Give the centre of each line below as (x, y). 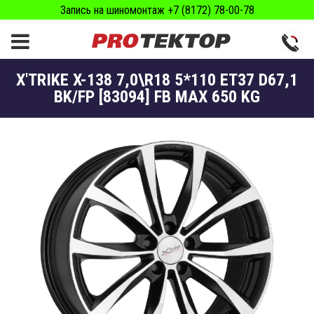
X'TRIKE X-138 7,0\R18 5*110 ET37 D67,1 (157, 80)
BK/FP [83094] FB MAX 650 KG (157, 97)
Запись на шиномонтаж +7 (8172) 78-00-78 (157, 10)
